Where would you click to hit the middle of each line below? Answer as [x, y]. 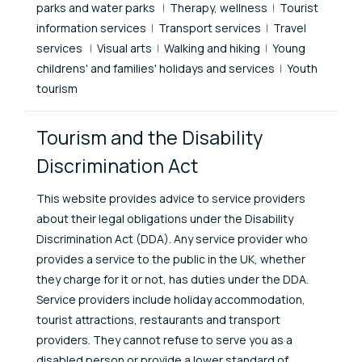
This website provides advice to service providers [171, 198]
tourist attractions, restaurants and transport [158, 319]
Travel [290, 27]
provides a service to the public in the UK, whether [171, 259]
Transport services [210, 27]
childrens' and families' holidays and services [156, 68]
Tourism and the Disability [149, 137]
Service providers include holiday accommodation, [171, 299]
